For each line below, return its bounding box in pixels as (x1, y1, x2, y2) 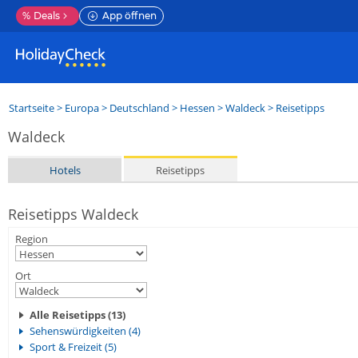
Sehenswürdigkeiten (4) (30, 324, 141, 338)
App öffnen (102, 10, 157, 22)
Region (15, 232, 48, 246)
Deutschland (109, 101, 169, 115)
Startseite (9, 101, 54, 115)
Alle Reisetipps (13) (30, 308, 125, 322)
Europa (65, 101, 99, 115)
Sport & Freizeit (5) (30, 340, 117, 354)
